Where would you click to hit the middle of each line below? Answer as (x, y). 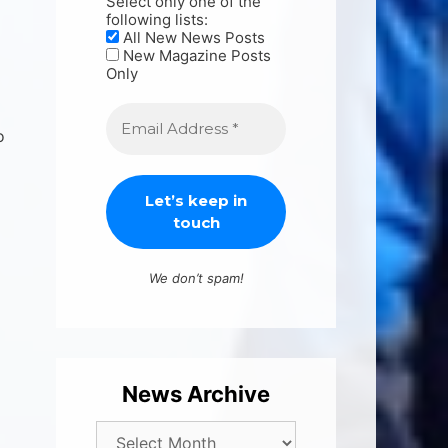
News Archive (196, 394)
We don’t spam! (196, 278)
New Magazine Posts (195, 56)
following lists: (157, 20)
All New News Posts (192, 38)
